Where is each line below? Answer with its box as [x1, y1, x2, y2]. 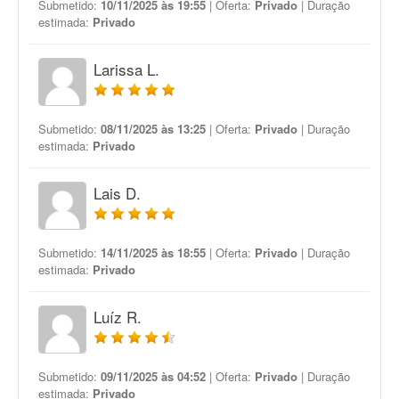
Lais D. [94, 182, 141, 204]
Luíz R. [94, 305, 142, 328]
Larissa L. [94, 58, 159, 80]
